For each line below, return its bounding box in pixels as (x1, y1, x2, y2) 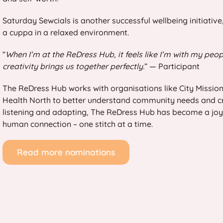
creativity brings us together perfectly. (2, 61, 144, 71)
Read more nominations (17, 147, 115, 157)
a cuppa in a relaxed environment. (2, 27, 129, 37)
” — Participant (144, 61, 200, 71)
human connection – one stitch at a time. (2, 119, 153, 129)
